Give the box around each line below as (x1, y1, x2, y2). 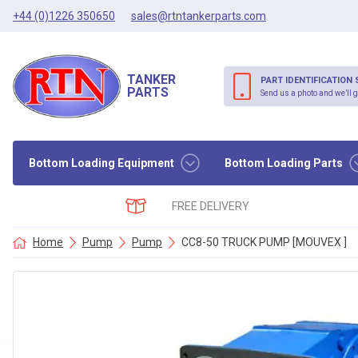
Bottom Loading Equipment (29, 156, 174, 169)
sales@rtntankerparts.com (131, 9, 266, 22)
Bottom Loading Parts (224, 156, 343, 169)
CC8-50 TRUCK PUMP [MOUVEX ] (181, 236, 347, 249)
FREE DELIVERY (172, 199, 250, 213)
